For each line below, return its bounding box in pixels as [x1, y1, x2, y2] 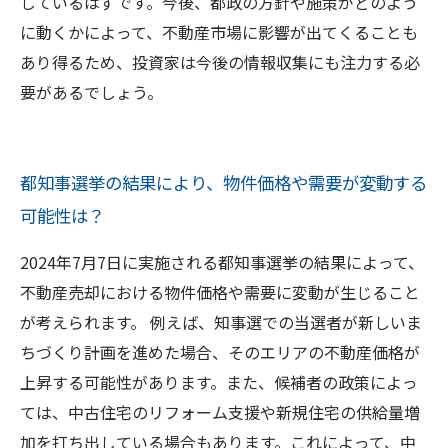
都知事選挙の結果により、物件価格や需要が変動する [20, 170, 427, 195]
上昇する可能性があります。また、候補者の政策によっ [20, 370, 418, 394]
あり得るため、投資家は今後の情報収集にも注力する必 [20, 50, 420, 74]
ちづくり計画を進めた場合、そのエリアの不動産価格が [20, 340, 420, 364]
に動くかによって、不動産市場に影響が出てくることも [20, 20, 418, 44]
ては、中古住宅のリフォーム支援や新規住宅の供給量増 [20, 400, 420, 424]
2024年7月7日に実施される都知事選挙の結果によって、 [20, 250, 424, 274]
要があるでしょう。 [20, 80, 163, 104]
